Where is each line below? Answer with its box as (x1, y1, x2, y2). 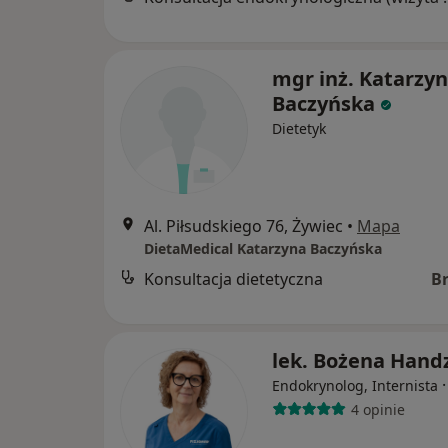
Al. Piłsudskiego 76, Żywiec (144, 215, 343, 237)
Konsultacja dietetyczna (144, 268, 323, 290)
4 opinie (350, 399, 405, 419)
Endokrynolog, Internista (272, 376, 438, 395)
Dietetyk (272, 119, 326, 138)
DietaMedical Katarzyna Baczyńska (144, 239, 382, 258)
